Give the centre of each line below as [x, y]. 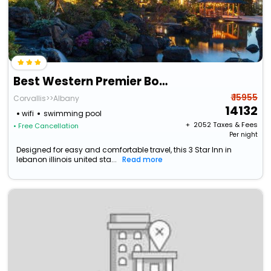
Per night [243, 135]
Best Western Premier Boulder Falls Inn [164, 82]
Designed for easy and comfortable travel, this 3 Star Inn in [124, 150]
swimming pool [73, 114]
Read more [143, 160]
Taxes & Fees [235, 125]
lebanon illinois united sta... [67, 160]
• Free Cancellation [46, 126]
